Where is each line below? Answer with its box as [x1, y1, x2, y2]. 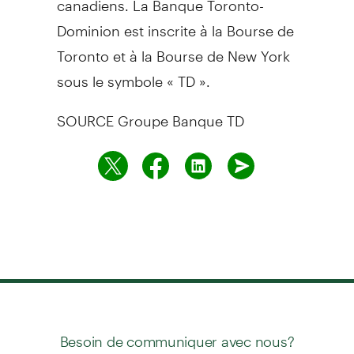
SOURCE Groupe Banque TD [56, 98, 244, 130]
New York [227, 33, 290, 65]
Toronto [56, 33, 109, 65]
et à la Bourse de [108, 33, 228, 65]
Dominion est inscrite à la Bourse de [56, 8, 294, 40]
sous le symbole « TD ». [56, 58, 210, 90]
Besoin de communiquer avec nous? [59, 318, 295, 350]
